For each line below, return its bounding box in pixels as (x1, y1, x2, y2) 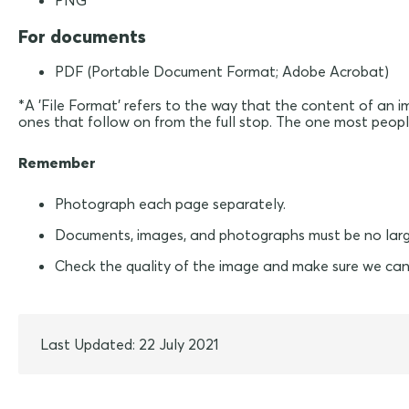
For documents (18, 25, 146, 48)
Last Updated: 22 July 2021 (40, 335, 219, 354)
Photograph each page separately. (55, 194, 286, 214)
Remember (18, 153, 96, 173)
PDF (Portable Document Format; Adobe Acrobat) (55, 62, 389, 81)
